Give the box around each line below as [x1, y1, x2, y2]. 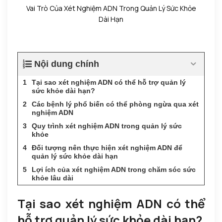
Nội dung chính [34, 58, 99, 69]
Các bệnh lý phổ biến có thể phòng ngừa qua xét [32, 100, 199, 108]
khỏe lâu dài [32, 173, 73, 182]
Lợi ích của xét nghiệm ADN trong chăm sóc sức [32, 165, 196, 173]
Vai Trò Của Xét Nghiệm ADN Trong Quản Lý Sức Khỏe [26, 3, 196, 13]
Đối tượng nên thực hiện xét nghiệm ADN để [32, 143, 182, 152]
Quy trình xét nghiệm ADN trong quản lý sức [32, 121, 182, 130]
